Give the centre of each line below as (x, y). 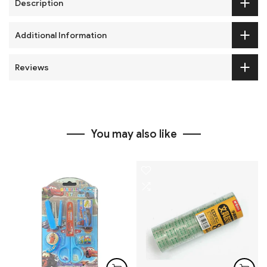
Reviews (32, 67)
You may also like (133, 134)
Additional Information (61, 35)
